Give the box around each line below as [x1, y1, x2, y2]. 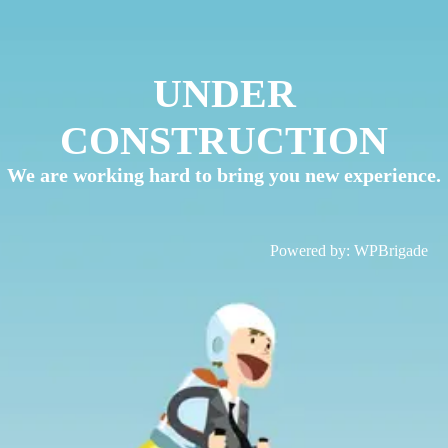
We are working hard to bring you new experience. [7, 164, 441, 186]
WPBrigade [354, 242, 428, 259]
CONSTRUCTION [60, 118, 388, 163]
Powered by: [270, 242, 354, 259]
